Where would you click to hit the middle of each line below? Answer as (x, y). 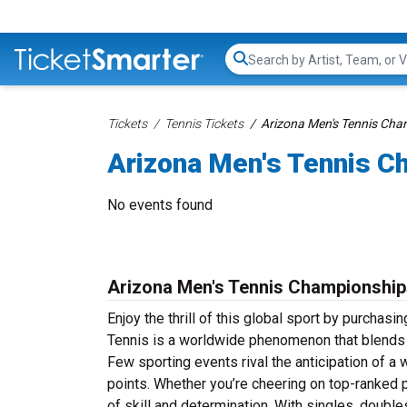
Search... (273, 68)
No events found (160, 205)
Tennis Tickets (204, 124)
